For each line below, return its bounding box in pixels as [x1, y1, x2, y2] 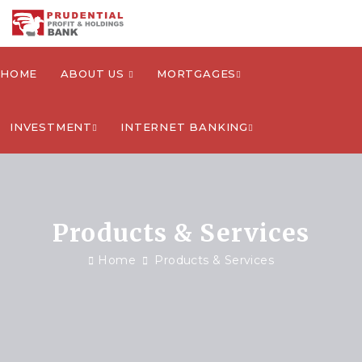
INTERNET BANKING [120, 120, 249, 133]
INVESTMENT [10, 120, 92, 133]
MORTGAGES [157, 67, 237, 80]
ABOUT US [60, 67, 128, 80]
